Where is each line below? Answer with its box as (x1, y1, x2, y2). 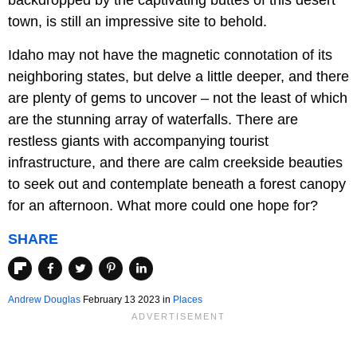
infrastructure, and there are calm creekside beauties (8, 155, 343, 171)
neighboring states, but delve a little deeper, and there (8, 69, 349, 85)
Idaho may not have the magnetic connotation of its (8, 47, 332, 64)
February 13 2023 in (80, 293, 173, 305)
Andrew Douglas (8, 293, 80, 305)
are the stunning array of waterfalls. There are (8, 112, 298, 128)
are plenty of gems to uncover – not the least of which (8, 90, 347, 107)
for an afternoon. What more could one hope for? (8, 198, 322, 214)
